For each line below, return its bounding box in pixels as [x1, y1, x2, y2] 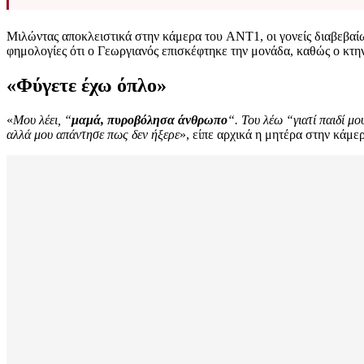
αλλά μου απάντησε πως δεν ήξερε [6, 128, 180, 142]
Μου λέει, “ [13, 113, 71, 128]
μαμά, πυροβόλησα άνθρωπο [71, 113, 227, 128]
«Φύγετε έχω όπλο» [6, 75, 167, 97]
